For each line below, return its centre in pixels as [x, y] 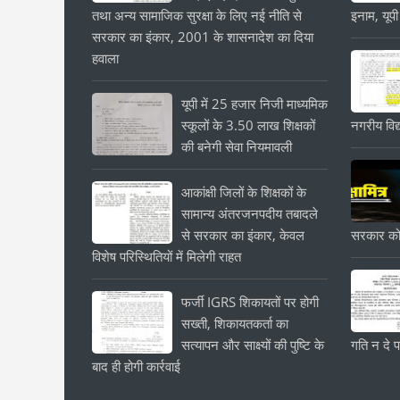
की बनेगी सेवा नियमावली [237, 146]
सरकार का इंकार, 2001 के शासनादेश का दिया [203, 37]
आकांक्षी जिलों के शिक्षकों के [244, 192]
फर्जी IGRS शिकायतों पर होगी [250, 302]
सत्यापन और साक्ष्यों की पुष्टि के [253, 345]
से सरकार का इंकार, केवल [243, 235]
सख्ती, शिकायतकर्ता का [235, 323]
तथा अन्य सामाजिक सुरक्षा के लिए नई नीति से [197, 15]
